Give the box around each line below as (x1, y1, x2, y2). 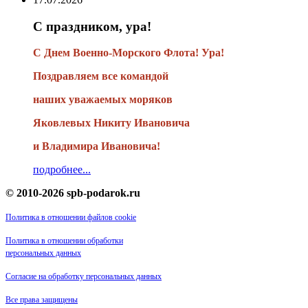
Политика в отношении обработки (5, 236, 123, 246)
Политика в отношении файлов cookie (5, 212, 136, 223)
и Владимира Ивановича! (33, 140, 160, 153)
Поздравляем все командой (33, 70, 168, 82)
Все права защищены (5, 295, 78, 305)
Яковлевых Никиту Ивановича (33, 117, 190, 129)
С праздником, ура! (33, 19, 151, 34)
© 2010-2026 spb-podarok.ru (5, 187, 140, 199)
